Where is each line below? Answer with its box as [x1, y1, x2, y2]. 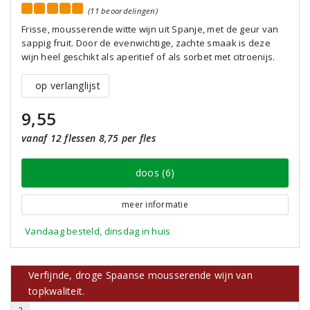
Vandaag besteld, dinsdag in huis [25, 225, 171, 237]
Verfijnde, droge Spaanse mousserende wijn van [28, 268, 253, 282]
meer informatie [122, 199, 188, 210]
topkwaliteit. [28, 284, 85, 298]
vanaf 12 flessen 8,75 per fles [21, 131, 156, 145]
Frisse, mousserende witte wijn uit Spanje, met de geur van [21, 23, 279, 35]
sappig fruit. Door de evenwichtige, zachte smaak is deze [21, 37, 271, 49]
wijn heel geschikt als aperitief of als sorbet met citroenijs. [21, 51, 275, 63]
